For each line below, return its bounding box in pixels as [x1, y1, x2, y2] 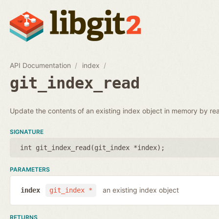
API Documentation [10, 61, 71, 69]
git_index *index [94, 143, 157, 152]
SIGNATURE [10, 128, 44, 135]
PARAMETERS [10, 165, 50, 173]
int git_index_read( [20, 143, 94, 152]
